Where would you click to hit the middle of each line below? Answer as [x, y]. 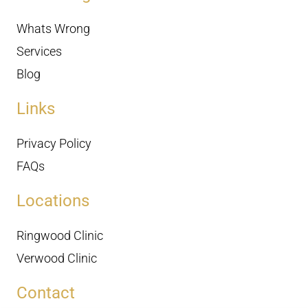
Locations [53, 201]
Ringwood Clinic [60, 235]
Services [39, 51]
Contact [46, 293]
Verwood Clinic [57, 258]
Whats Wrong [53, 29]
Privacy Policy [54, 143]
